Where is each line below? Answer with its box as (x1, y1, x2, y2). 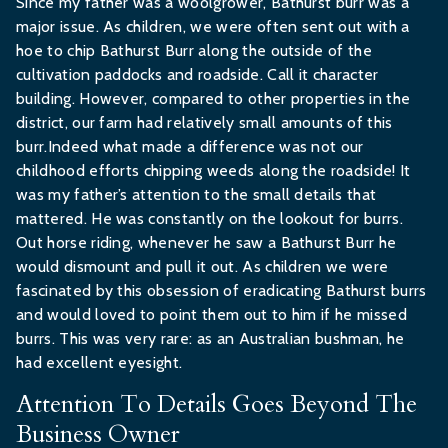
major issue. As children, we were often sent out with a (16, 17, 410, 36)
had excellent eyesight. (16, 353, 183, 372)
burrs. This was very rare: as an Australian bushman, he (16, 329, 405, 348)
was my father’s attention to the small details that (16, 185, 377, 204)
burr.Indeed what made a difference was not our (16, 137, 364, 156)
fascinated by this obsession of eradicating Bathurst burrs (16, 281, 427, 300)
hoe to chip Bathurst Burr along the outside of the (16, 41, 373, 60)
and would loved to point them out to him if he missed (16, 305, 407, 324)
